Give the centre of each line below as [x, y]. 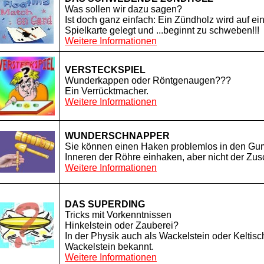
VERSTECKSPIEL [105, 70]
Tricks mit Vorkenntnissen [118, 215]
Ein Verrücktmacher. [107, 91]
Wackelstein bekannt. [109, 247]
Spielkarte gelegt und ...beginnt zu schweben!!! [162, 30]
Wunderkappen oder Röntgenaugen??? [148, 80]
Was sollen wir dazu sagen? [123, 9]
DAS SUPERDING [105, 204]
